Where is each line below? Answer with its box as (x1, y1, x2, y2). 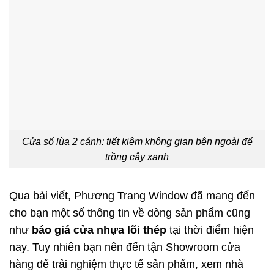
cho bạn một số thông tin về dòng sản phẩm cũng (9, 207, 250, 220)
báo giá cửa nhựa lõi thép (29, 224, 166, 237)
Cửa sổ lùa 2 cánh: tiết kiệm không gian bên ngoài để (21, 136, 253, 147)
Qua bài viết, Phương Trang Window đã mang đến (9, 190, 255, 202)
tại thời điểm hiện (166, 224, 254, 237)
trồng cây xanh (105, 151, 169, 162)
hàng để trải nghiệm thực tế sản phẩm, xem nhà (9, 258, 243, 271)
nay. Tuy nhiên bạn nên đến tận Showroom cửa (9, 241, 240, 254)
